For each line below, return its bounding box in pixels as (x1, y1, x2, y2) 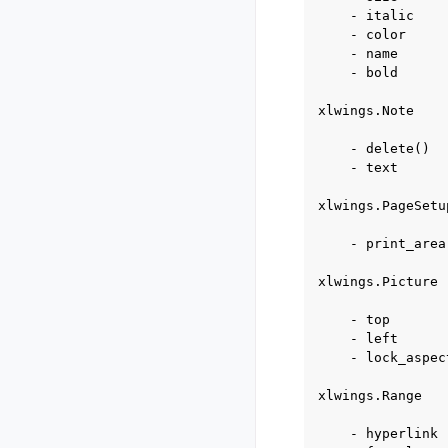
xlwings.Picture (318, 274, 438, 289)
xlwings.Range (318, 388, 422, 403)
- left (318, 331, 398, 346)
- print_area (318, 236, 446, 251)
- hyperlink (318, 426, 438, 441)
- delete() (318, 141, 430, 156)
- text (318, 160, 398, 175)
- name (318, 46, 398, 61)
